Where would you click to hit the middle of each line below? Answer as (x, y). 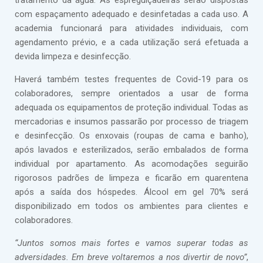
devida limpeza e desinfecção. (73, 57)
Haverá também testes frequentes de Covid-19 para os (131, 80)
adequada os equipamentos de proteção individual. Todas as (131, 108)
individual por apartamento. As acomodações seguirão (131, 164)
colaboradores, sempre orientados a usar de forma (131, 94)
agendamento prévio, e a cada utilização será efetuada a (131, 43)
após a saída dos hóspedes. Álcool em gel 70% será (131, 192)
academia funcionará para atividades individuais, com (131, 28)
